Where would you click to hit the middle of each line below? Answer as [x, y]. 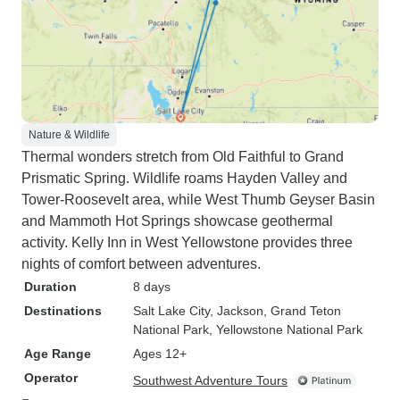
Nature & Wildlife [69, 135]
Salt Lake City [171, 311]
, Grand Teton [302, 311]
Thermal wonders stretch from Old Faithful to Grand [183, 157]
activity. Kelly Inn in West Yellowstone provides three [187, 242]
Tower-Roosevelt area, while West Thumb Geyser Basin [198, 200]
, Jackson [237, 311]
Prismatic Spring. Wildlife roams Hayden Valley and [184, 178]
